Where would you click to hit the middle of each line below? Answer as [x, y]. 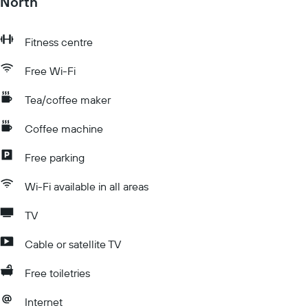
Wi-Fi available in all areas [87, 186]
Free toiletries [57, 273]
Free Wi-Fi [50, 71]
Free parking [55, 157]
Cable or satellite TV [73, 244]
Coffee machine [64, 129]
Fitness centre [59, 42]
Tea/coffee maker [68, 100]
